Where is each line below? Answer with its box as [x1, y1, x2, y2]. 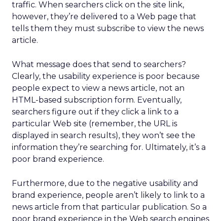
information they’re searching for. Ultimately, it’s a [12, 143, 206, 152]
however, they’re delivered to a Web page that [12, 12, 196, 21]
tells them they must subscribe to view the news [12, 24, 204, 33]
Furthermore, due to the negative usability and [12, 179, 198, 188]
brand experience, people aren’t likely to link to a [12, 190, 205, 200]
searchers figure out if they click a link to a [12, 107, 179, 116]
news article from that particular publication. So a [12, 202, 207, 212]
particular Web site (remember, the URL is [12, 119, 177, 128]
